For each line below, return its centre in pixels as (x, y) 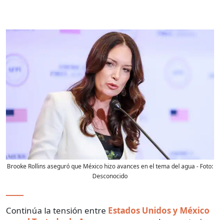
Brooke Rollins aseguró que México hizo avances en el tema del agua (101, 166)
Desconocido (110, 176)
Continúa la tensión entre (57, 210)
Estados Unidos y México (159, 210)
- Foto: (204, 166)
